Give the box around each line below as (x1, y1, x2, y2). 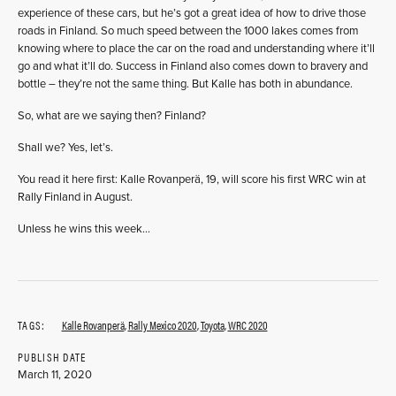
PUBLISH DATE (18, 348, 87, 365)
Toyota (200, 316, 225, 333)
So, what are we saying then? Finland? (18, 109, 206, 123)
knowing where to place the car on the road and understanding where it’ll (18, 42, 375, 56)
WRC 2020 (227, 316, 268, 333)
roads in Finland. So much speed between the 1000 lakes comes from (18, 24, 359, 38)
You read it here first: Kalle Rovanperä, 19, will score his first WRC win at (18, 172, 366, 187)
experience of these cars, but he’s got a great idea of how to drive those (18, 6, 366, 20)
